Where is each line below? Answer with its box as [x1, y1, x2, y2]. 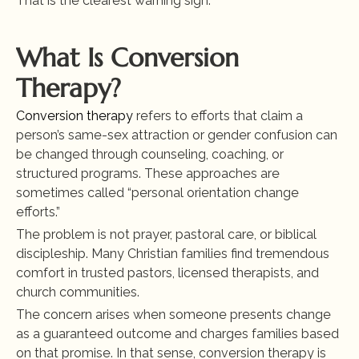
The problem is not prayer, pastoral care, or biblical [16, 227, 317, 242]
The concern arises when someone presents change [16, 307, 331, 322]
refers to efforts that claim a [133, 108, 303, 123]
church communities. [16, 284, 139, 300]
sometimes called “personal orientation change [16, 185, 299, 200]
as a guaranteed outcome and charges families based [16, 326, 339, 341]
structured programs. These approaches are [16, 166, 280, 181]
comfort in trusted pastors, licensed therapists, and [16, 265, 319, 280]
